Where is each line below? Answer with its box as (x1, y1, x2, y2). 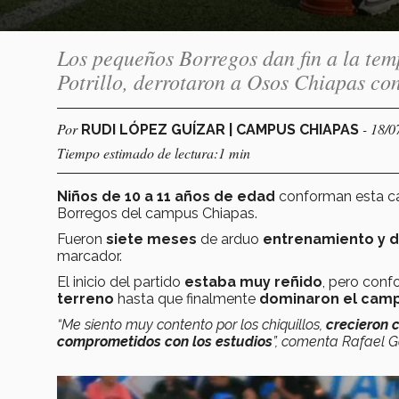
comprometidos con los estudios (57, 332, 273, 350)
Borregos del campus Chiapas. (57, 204, 257, 222)
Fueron (57, 230, 106, 248)
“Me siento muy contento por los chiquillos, (57, 315, 326, 333)
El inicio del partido (57, 273, 184, 290)
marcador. (57, 247, 122, 265)
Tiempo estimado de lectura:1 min (57, 142, 250, 162)
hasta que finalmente (114, 289, 259, 307)
